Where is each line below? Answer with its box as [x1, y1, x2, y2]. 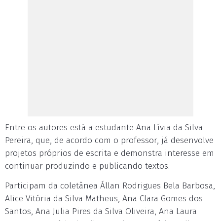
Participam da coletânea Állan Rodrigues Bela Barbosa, [5, 181, 215, 191]
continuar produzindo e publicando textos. [5, 161, 170, 171]
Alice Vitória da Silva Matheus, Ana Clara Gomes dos [5, 193, 203, 204]
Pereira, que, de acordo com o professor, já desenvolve [5, 135, 214, 146]
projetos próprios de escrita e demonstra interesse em [5, 148, 214, 158]
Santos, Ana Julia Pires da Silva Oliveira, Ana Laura [5, 206, 197, 217]
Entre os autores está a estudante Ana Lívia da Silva [5, 122, 203, 133]
